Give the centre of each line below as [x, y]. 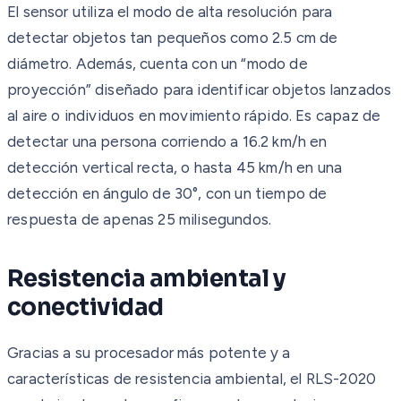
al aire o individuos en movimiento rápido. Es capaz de [194, 115]
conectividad [85, 307]
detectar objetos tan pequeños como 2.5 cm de [173, 37]
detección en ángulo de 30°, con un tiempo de [167, 193]
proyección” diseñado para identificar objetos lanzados [200, 89]
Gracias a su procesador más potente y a [149, 352]
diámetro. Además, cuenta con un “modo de [158, 63]
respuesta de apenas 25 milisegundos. [140, 219]
